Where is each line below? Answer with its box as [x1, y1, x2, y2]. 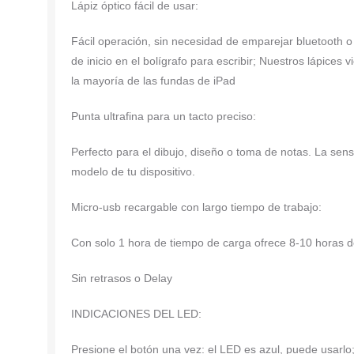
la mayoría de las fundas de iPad [71, 73, 235, 87]
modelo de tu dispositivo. [71, 164, 195, 178]
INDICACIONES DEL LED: [71, 307, 201, 320]
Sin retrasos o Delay [71, 271, 172, 284]
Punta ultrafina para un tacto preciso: [71, 109, 256, 122]
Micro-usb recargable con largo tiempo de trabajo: [71, 200, 322, 213]
